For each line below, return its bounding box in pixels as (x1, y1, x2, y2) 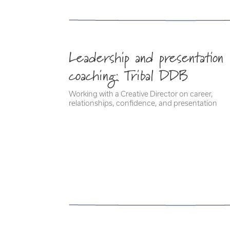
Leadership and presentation (69, 44, 224, 71)
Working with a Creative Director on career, (69, 89, 214, 99)
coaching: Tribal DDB (69, 62, 188, 89)
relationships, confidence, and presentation (69, 99, 218, 108)
